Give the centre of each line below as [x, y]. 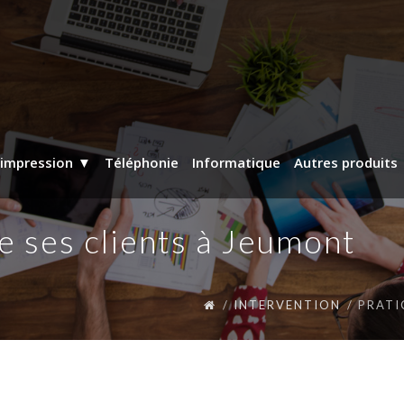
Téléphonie [142, 162]
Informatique [236, 162]
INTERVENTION [287, 305]
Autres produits [346, 162]
